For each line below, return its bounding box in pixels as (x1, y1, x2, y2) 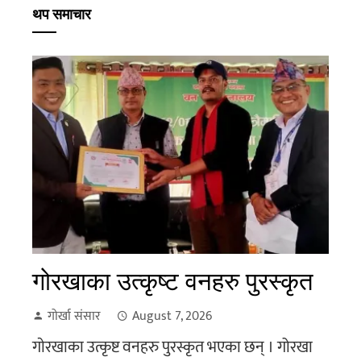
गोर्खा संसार (48, 305, 101, 327)
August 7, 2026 (132, 305, 212, 327)
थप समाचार (32, 6, 91, 23)
